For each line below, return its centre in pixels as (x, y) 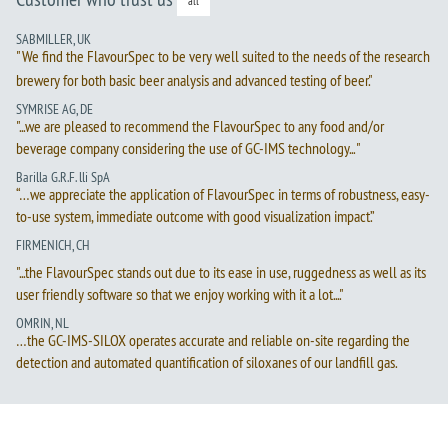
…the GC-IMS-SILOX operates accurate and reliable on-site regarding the (213, 340)
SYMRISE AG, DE (54, 109)
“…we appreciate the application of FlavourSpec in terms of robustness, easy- (223, 194)
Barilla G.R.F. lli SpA (63, 177)
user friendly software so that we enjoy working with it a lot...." (180, 294)
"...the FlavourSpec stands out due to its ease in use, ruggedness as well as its (221, 272)
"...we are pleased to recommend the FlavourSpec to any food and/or (200, 126)
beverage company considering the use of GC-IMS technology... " (188, 148)
